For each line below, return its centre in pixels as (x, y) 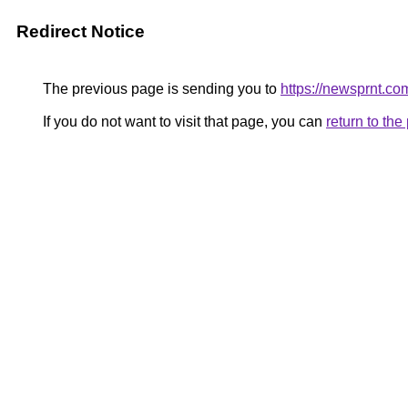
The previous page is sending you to (160, 89)
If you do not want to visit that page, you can (183, 122)
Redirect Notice (81, 31)
